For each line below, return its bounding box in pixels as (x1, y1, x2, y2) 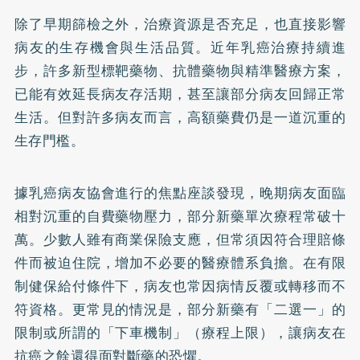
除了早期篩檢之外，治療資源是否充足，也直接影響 (14, 13, 346, 35)
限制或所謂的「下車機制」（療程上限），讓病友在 (14, 321, 346, 343)
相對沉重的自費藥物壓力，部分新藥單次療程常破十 (14, 205, 346, 227)
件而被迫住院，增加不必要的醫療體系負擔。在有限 (14, 252, 346, 273)
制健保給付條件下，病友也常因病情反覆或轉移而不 (14, 275, 346, 297)
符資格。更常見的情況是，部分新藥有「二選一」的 (14, 298, 346, 320)
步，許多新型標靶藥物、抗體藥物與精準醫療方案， (14, 59, 346, 81)
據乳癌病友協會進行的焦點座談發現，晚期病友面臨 (14, 182, 346, 203)
